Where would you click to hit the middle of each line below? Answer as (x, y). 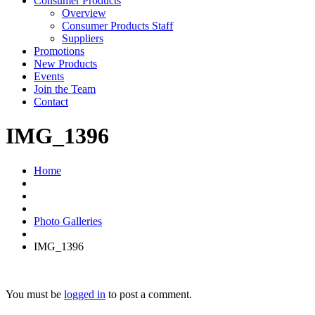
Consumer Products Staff (117, 26)
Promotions (59, 51)
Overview (84, 13)
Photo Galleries (68, 221)
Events (49, 76)
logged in (85, 294)
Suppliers (83, 38)
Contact (51, 102)
